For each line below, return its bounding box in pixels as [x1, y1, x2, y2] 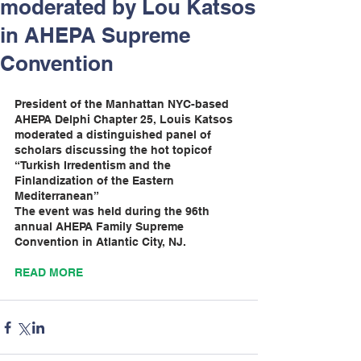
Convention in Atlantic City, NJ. [15, 235, 186, 248]
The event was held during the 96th [15, 205, 213, 218]
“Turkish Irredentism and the [15, 159, 174, 172]
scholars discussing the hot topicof [15, 143, 215, 156]
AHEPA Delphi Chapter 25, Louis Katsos [15, 113, 236, 126]
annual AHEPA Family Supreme [15, 220, 187, 233]
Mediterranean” [15, 189, 99, 202]
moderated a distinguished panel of [15, 128, 214, 141]
